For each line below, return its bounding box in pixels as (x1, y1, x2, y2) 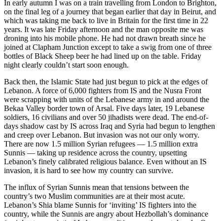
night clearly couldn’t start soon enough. (4, 60, 129, 69)
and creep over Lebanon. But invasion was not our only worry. (4, 130, 199, 139)
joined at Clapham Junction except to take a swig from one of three (4, 42, 212, 51)
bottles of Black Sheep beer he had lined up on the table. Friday (4, 51, 201, 60)
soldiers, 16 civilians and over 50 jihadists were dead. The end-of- (4, 112, 208, 121)
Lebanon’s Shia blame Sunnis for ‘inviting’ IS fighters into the (4, 200, 196, 209)
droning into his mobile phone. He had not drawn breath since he (4, 34, 206, 42)
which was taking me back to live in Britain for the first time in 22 (4, 16, 208, 25)
